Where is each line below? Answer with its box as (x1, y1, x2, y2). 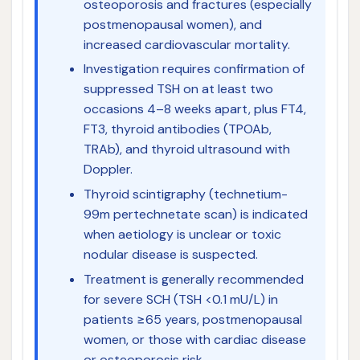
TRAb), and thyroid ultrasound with (83, 141, 290, 158)
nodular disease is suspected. (83, 246, 258, 264)
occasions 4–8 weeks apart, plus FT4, (83, 100, 306, 118)
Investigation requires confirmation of (83, 60, 305, 78)
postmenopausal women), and (83, 15, 262, 33)
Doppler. (83, 161, 133, 178)
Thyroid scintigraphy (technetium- (83, 186, 288, 203)
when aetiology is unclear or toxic (83, 226, 281, 243)
